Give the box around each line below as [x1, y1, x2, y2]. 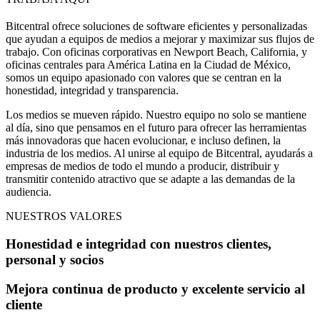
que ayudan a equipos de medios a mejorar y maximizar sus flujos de [6, 33, 314, 46]
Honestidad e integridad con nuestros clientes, [6, 236, 271, 251]
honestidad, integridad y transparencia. [6, 84, 179, 97]
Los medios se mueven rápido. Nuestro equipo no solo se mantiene [6, 109, 306, 121]
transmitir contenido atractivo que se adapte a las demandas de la [6, 173, 295, 186]
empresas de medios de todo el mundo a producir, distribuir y [6, 160, 279, 173]
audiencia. [6, 186, 51, 199]
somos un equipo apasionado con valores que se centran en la [6, 71, 281, 84]
